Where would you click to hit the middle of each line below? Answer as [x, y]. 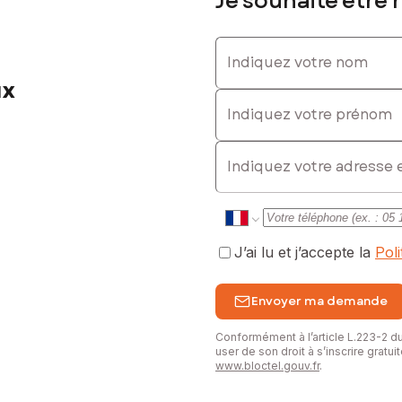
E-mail [236, 149]
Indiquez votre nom [281, 44]
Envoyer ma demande [319, 301]
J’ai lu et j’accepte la [305, 253]
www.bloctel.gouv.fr [267, 365]
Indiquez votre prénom [293, 96]
